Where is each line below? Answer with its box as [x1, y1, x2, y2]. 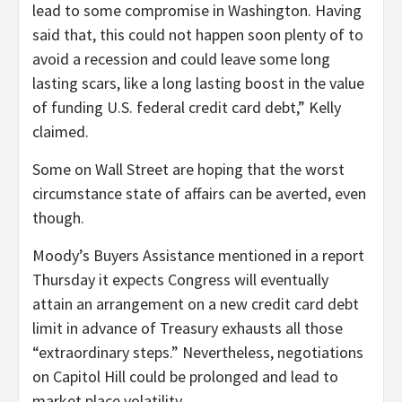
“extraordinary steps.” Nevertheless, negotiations [32, 341, 363, 363]
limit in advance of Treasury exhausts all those [32, 317, 343, 338]
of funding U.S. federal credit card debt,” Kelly [32, 96, 341, 118]
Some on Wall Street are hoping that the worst [32, 158, 345, 179]
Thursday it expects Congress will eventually [32, 268, 328, 290]
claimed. [32, 120, 89, 142]
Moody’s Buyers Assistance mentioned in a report [32, 244, 364, 266]
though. [32, 206, 84, 228]
